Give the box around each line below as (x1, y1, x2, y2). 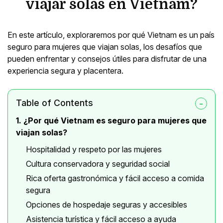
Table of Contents (16, 98, 93, 109)
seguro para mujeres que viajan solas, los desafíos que (7, 42, 202, 52)
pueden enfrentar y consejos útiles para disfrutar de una (7, 54, 207, 64)
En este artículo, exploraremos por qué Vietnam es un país (7, 30, 215, 40)
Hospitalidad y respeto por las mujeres (26, 144, 162, 155)
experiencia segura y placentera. (7, 66, 123, 76)
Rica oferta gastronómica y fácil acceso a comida (26, 173, 204, 184)
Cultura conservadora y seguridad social (26, 159, 170, 169)
